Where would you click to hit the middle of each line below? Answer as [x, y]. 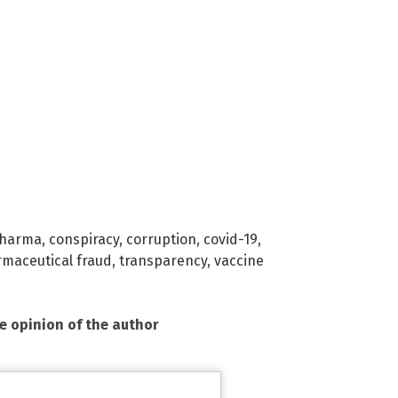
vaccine [239, 260]
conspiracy [84, 239]
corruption [161, 239]
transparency [163, 260]
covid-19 [231, 239]
